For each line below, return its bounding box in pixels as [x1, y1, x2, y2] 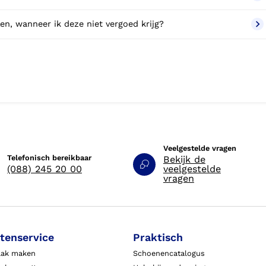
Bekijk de [163, 154, 205, 166]
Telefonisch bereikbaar [7, 153, 91, 163]
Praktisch [132, 230, 183, 243]
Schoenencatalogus [132, 248, 205, 258]
